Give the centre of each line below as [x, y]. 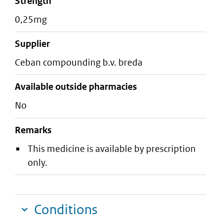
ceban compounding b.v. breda [81, 63]
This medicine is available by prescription [112, 148]
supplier [35, 43]
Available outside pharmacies [76, 87]
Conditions [66, 210]
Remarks [33, 130]
